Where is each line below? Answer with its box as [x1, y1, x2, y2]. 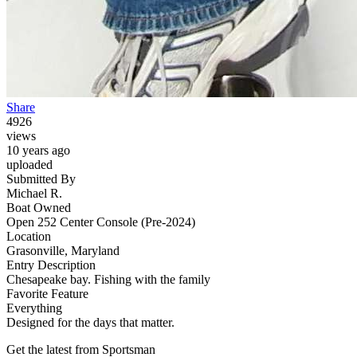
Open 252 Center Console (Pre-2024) [6, 215, 195, 229]
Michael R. [6, 186, 62, 201]
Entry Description [6, 258, 96, 273]
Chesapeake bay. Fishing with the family [6, 273, 210, 287]
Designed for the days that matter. [6, 316, 175, 330]
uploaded [6, 158, 53, 172]
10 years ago [6, 143, 70, 158]
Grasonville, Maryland [6, 244, 120, 258]
